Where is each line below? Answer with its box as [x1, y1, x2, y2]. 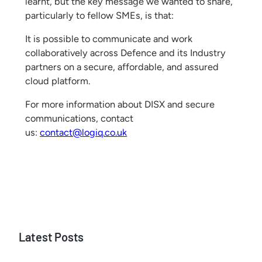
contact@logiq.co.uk [40, 127, 127, 139]
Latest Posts [19, 230, 84, 244]
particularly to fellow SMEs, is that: [25, 9, 174, 21]
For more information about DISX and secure [25, 99, 215, 111]
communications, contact [25, 113, 134, 125]
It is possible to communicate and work [25, 33, 193, 45]
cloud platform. [25, 75, 91, 87]
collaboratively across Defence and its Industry [25, 47, 226, 59]
